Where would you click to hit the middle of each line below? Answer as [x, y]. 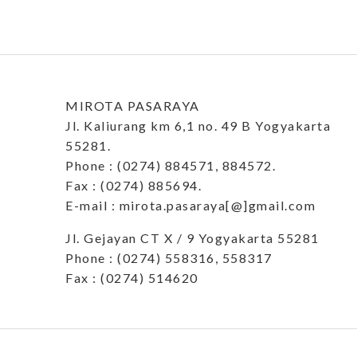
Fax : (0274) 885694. [133, 186]
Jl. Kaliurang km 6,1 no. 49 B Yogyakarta [198, 126]
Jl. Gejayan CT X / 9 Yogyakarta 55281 [192, 238]
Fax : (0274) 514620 [132, 278]
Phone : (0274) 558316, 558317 [169, 258]
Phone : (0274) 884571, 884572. [171, 166]
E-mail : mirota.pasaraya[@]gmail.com [190, 206]
